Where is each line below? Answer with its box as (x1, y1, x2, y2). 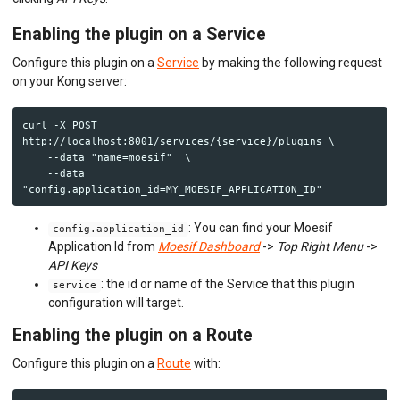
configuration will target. (48, 296, 184, 311)
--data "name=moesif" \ (21, 151, 47, 162)
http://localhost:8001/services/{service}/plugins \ (21, 135, 335, 146)
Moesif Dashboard (158, 239, 260, 254)
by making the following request (199, 55, 382, 71)
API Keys (48, 258, 97, 273)
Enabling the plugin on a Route (12, 325, 253, 346)
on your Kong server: (12, 74, 127, 89)
